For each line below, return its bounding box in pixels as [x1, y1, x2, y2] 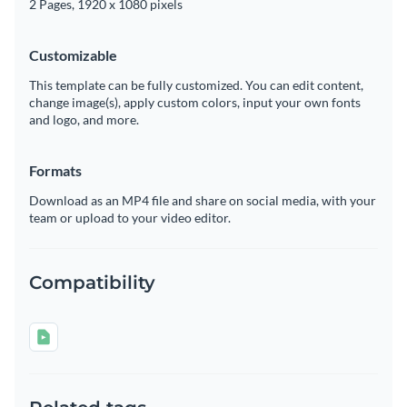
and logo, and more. [29, 112, 139, 128]
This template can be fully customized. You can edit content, [29, 77, 363, 94]
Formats [29, 162, 82, 180]
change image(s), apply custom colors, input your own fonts [29, 94, 361, 111]
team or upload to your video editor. [29, 210, 231, 226]
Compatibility [29, 272, 155, 294]
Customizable [29, 46, 117, 65]
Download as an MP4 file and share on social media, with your [29, 193, 376, 209]
